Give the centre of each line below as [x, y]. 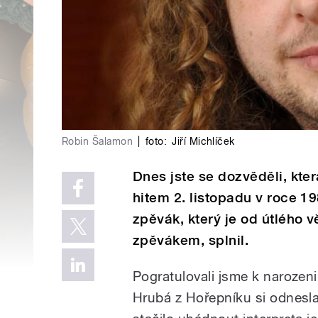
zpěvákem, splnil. [191, 240]
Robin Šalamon [98, 141]
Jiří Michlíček [203, 141]
